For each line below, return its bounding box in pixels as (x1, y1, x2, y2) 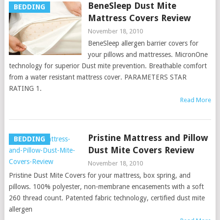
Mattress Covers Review (87, 13, 191, 23)
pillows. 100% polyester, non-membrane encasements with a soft (8, 183, 204, 191)
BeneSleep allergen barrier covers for (87, 39, 198, 47)
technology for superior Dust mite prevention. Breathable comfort (8, 62, 207, 70)
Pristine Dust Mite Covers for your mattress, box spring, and (8, 171, 191, 179)
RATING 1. (8, 84, 42, 92)
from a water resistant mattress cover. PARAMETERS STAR (8, 73, 187, 81)
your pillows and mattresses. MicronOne (87, 51, 208, 58)
